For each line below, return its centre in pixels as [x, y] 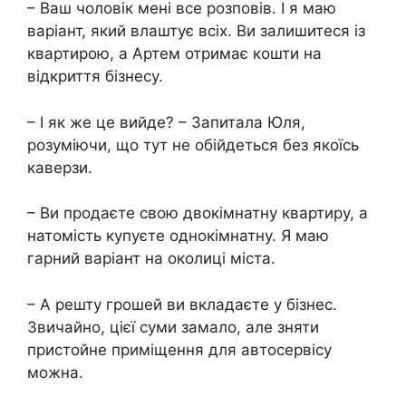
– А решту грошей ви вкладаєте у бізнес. [182, 304]
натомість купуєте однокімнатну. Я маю [178, 236]
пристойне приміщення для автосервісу [179, 349]
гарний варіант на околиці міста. [151, 258]
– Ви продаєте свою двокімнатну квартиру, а [198, 213]
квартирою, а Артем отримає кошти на [174, 53]
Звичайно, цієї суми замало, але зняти [173, 327]
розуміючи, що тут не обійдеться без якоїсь [193, 145]
